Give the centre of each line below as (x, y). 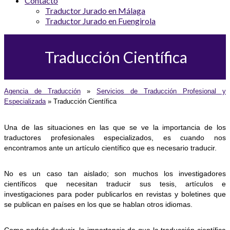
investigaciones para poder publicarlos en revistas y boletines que (115, 194)
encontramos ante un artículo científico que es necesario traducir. (110, 148)
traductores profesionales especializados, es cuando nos (115, 138)
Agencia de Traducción (42, 91)
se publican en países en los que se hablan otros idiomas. (98, 205)
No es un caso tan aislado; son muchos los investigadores (115, 174)
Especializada (25, 102)
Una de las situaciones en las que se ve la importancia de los (115, 128)
